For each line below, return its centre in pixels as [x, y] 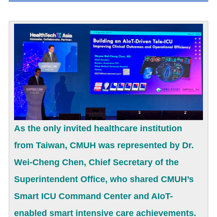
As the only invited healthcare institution [98, 128]
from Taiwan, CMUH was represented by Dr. [104, 145]
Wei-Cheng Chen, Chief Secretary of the [96, 162]
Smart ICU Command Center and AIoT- [93, 196]
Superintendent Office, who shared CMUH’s [104, 179]
